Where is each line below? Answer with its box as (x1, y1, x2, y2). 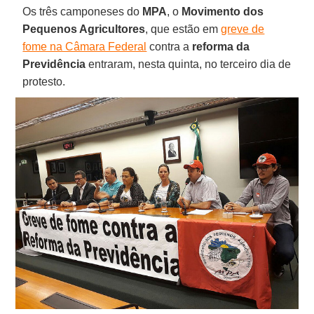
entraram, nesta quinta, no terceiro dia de (86, 57, 292, 70)
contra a (146, 40, 193, 53)
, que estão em (145, 22, 221, 35)
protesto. (22, 75, 66, 88)
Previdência (22, 57, 86, 70)
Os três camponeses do (22, 5, 143, 18)
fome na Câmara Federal (22, 40, 147, 53)
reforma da (192, 40, 250, 53)
